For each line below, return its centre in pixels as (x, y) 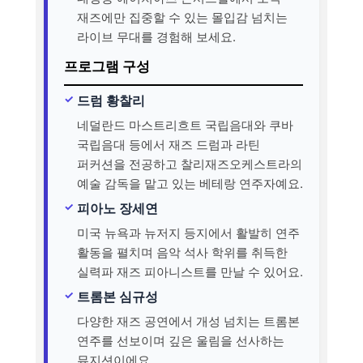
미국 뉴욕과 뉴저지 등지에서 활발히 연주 (188, 233)
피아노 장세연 (117, 208)
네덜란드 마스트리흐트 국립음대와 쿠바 (185, 125)
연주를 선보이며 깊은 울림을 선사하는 (181, 340)
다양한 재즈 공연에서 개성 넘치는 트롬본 (188, 321)
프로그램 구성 (107, 66)
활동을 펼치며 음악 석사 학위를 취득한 (182, 252)
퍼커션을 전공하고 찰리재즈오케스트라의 (190, 164)
